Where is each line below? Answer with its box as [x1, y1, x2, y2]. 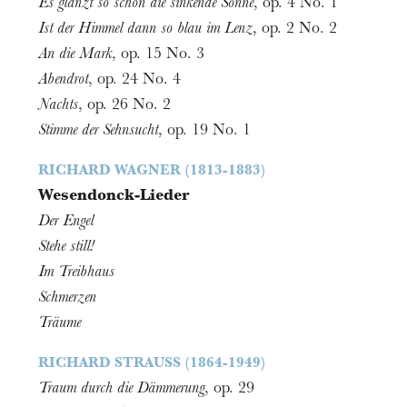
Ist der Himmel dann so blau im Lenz [38, 22, 253, 39]
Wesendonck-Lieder [38, 189, 191, 206]
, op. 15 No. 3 [112, 47, 205, 65]
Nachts [38, 98, 79, 115]
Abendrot [38, 73, 89, 90]
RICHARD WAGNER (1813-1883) [38, 164, 267, 180]
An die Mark [38, 47, 113, 65]
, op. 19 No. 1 [158, 124, 252, 141]
